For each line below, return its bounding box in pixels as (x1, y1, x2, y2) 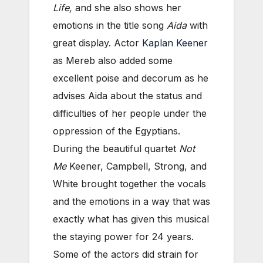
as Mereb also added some (53, 55, 173, 67)
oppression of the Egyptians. (53, 125, 180, 137)
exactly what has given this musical (53, 213, 209, 225)
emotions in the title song (53, 19, 167, 32)
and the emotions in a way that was (53, 195, 210, 208)
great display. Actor (53, 37, 142, 49)
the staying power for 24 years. (53, 231, 194, 243)
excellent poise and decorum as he (53, 72, 208, 85)
